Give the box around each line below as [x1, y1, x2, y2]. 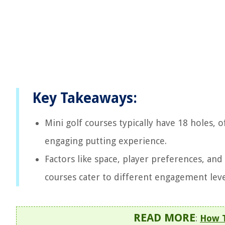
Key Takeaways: [32, 90, 137, 106]
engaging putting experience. [45, 136, 167, 146]
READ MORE [134, 211, 195, 224]
